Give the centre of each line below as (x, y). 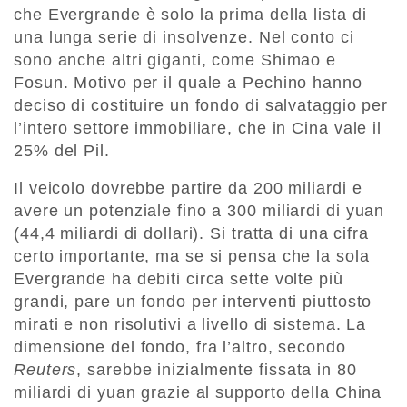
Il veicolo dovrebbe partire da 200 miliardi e (188, 189)
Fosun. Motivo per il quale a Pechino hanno (188, 83)
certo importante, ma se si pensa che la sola (192, 257)
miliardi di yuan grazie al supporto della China (198, 393)
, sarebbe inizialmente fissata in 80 (217, 370)
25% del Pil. (62, 151)
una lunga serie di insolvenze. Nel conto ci (184, 38)
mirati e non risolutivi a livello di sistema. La (190, 325)
